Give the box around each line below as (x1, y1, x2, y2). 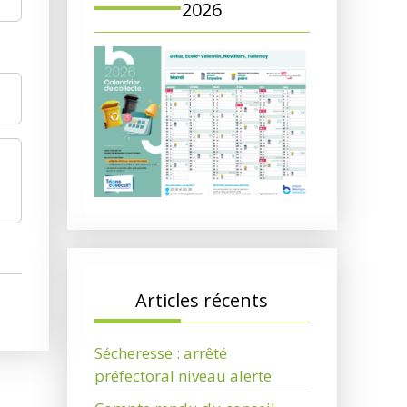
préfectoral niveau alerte (94, 365, 272, 387)
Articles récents (135, 288, 269, 313)
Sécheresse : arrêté (94, 342, 227, 364)
